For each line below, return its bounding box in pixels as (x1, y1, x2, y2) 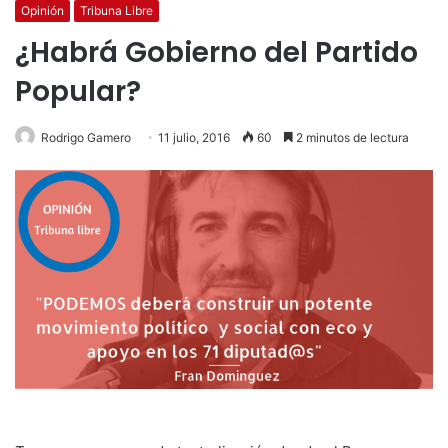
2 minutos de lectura (293, 129, 409, 145)
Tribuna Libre (80, 2, 153, 18)
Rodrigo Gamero (41, 129, 131, 145)
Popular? (15, 71, 141, 111)
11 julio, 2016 (158, 129, 230, 145)
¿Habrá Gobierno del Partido (15, 32, 418, 72)
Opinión (21, 2, 64, 18)
